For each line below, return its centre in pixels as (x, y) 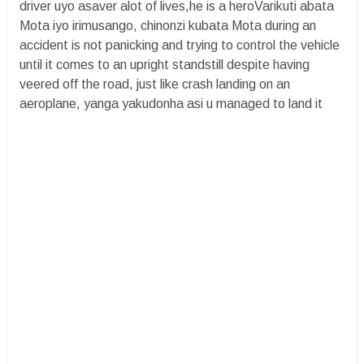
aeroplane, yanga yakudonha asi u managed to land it (171, 104)
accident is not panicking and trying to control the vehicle (180, 45)
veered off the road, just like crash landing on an (155, 84)
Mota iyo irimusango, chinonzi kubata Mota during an (168, 26)
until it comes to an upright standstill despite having (165, 65)
